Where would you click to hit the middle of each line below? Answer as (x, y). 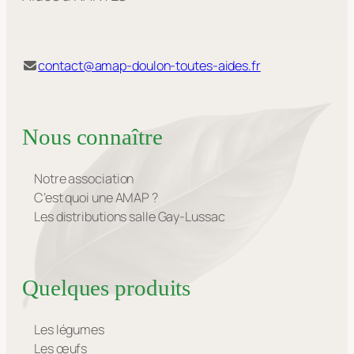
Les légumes (69, 329)
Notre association (84, 178)
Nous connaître (92, 137)
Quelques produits (107, 288)
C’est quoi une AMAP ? (96, 197)
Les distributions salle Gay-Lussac (130, 216)
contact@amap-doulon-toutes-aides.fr (149, 66)
